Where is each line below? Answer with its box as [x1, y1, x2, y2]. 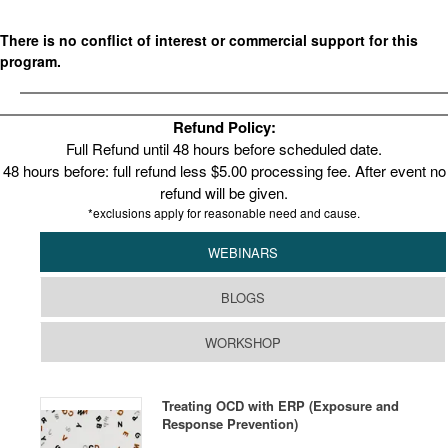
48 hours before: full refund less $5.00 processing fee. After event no [2, 160, 446, 181]
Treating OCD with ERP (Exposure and [162, 396, 399, 415]
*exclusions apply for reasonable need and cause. [88, 204, 360, 221]
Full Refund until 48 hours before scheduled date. [66, 138, 382, 159]
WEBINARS [208, 243, 278, 262]
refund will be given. [160, 182, 288, 203]
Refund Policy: [172, 116, 276, 138]
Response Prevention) [162, 414, 298, 433]
